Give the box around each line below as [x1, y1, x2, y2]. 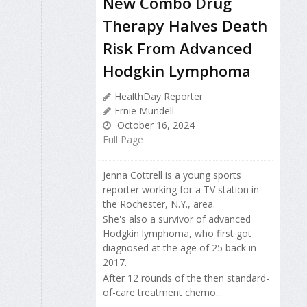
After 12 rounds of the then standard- [103, 271, 269, 284]
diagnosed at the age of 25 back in [103, 241, 256, 255]
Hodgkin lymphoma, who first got [103, 227, 251, 241]
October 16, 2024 [114, 119, 195, 132]
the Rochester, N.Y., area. [103, 197, 215, 211]
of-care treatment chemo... [103, 285, 222, 299]
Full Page [103, 133, 143, 147]
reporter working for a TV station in [103, 183, 259, 197]
